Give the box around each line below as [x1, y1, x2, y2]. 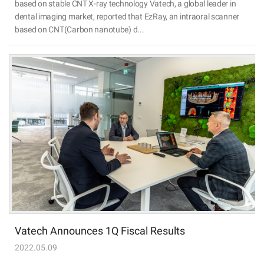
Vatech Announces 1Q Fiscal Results [15, 225, 185, 237]
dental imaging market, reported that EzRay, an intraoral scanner [15, 11, 240, 21]
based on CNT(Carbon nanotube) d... [15, 24, 144, 34]
